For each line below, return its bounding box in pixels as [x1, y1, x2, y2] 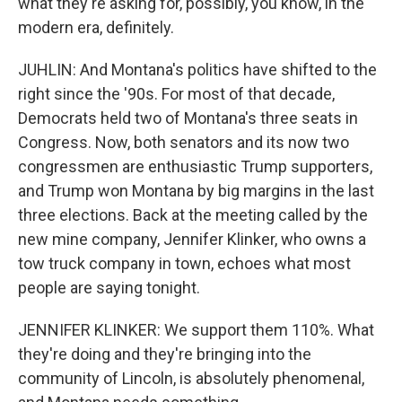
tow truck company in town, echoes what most [18, 254, 351, 273]
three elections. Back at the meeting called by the [18, 205, 368, 224]
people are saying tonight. [18, 278, 200, 297]
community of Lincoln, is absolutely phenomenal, [18, 369, 364, 388]
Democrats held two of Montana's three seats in [18, 109, 358, 127]
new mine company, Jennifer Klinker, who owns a [18, 230, 366, 249]
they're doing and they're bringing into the [18, 345, 311, 363]
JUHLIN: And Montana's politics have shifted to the [18, 60, 377, 79]
